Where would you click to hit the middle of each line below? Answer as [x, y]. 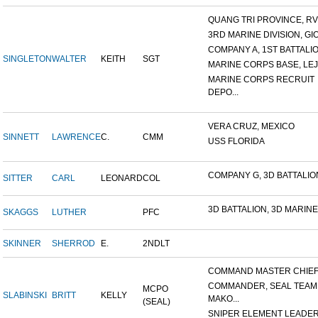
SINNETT [21, 137]
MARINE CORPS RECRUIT [261, 80]
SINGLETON [27, 59]
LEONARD [122, 179]
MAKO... [224, 299]
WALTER [69, 59]
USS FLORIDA [236, 142]
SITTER [18, 179]
